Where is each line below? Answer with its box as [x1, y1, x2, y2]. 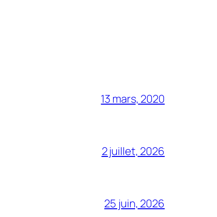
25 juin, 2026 [104, 196, 165, 211]
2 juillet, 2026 [101, 144, 165, 159]
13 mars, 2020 [101, 92, 165, 107]
